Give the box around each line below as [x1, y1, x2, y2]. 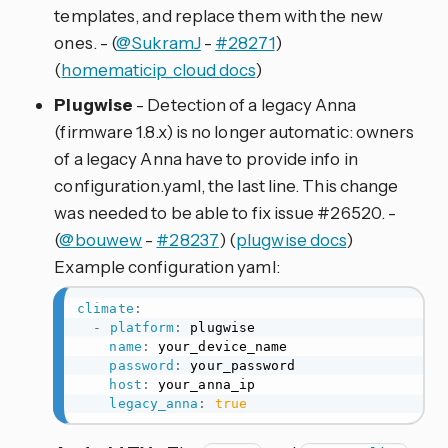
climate [77, 300, 134, 316]
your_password [182, 357, 296, 373]
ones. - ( [54, 31, 117, 53]
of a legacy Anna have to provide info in [54, 147, 358, 169]
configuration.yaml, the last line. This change [54, 174, 399, 196]
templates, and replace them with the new [54, 4, 383, 26]
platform [109, 319, 175, 335]
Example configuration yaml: [54, 255, 280, 277]
